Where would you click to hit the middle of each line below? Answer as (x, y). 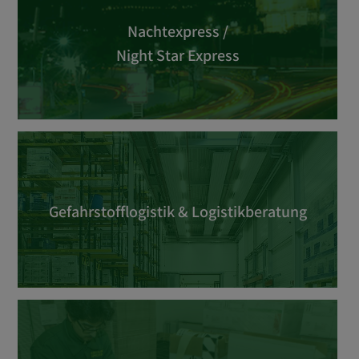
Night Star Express (177, 55)
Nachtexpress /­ (177, 31)
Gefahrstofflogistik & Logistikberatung (177, 212)
